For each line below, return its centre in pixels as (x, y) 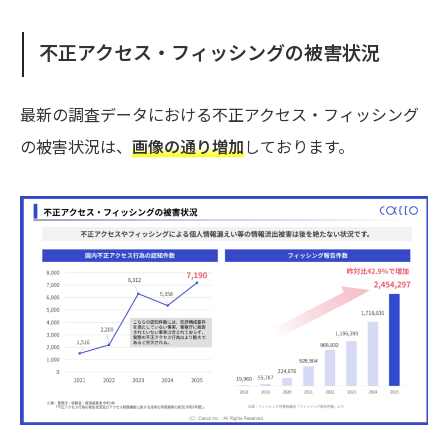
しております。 (299, 147)
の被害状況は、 (76, 147)
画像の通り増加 (188, 147)
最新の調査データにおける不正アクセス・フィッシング (219, 115)
